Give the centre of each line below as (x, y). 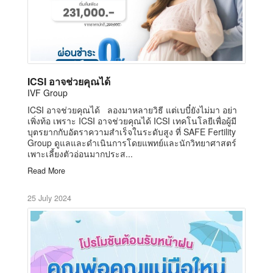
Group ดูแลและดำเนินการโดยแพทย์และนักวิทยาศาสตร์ (132, 142)
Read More (46, 170)
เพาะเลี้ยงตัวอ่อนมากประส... (80, 153)
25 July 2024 (49, 198)
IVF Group (48, 92)
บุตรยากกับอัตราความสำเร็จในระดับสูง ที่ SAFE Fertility (132, 131)
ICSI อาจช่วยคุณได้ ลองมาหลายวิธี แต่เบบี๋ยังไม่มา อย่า (132, 109)
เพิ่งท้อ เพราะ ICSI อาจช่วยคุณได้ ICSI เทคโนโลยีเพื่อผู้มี (132, 120)
